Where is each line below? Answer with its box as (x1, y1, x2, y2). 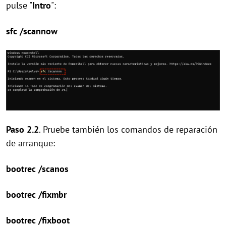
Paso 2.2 (6, 124, 39, 136)
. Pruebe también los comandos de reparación (39, 124, 217, 136)
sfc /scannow (6, 25, 58, 37)
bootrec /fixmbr (6, 189, 67, 201)
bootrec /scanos (6, 163, 69, 175)
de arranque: (6, 137, 55, 149)
